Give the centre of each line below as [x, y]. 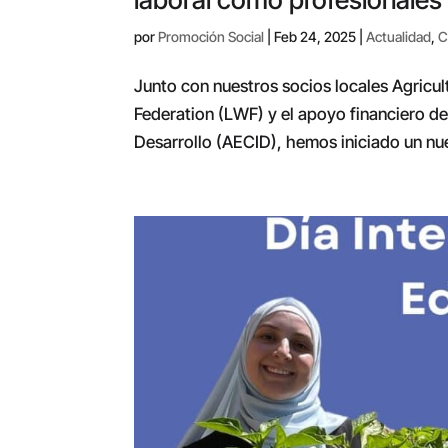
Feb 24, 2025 [315, 36]
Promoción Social [211, 36]
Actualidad [399, 36]
